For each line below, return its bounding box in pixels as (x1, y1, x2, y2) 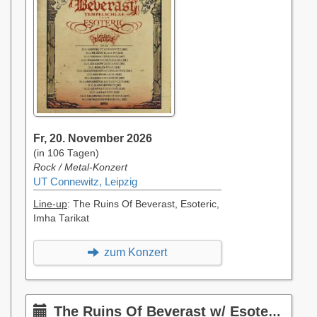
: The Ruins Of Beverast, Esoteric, (67, 198, 219, 209)
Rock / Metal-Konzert (33, 161, 127, 173)
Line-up (33, 198, 67, 209)
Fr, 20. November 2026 (33, 131, 152, 144)
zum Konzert (101, 246, 168, 258)
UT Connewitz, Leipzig (33, 175, 137, 188)
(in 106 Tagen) (33, 147, 99, 158)
